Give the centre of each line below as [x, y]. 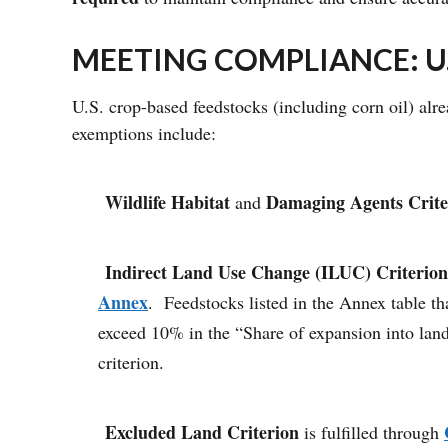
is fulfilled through [371, 432]
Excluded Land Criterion [202, 432]
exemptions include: [147, 133]
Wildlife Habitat [167, 202]
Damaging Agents [334, 202]
